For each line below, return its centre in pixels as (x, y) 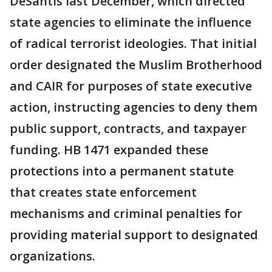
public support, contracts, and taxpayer (128, 128)
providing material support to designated (134, 235)
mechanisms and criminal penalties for (126, 213)
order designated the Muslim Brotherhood (136, 65)
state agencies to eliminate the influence (131, 22)
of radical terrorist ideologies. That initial (133, 43)
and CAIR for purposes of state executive (131, 86)
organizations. (53, 256)
